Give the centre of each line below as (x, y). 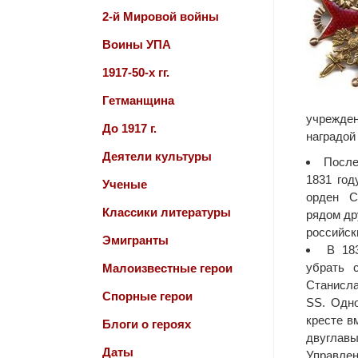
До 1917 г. (129, 128)
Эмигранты (135, 240)
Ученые (125, 184)
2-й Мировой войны (161, 16)
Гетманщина (138, 100)
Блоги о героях (147, 324)
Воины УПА (137, 44)
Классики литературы (167, 212)
